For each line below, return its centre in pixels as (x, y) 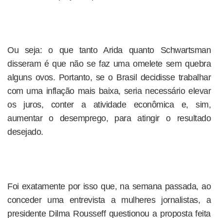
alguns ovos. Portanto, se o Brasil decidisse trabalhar (109, 77)
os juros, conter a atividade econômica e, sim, (109, 105)
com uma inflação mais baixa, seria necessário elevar (109, 91)
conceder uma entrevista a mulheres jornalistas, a (109, 200)
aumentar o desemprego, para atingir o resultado (109, 118)
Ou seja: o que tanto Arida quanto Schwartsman (109, 50)
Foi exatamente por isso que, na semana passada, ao (109, 186)
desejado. (25, 132)
